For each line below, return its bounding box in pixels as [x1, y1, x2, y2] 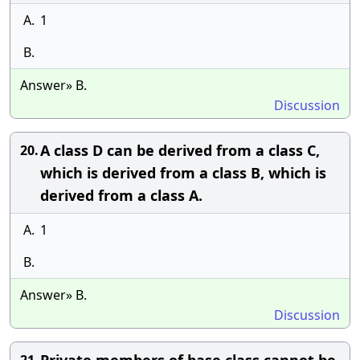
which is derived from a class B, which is [40, 163, 326, 182]
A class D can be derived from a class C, [40, 141, 320, 160]
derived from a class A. [40, 186, 202, 205]
